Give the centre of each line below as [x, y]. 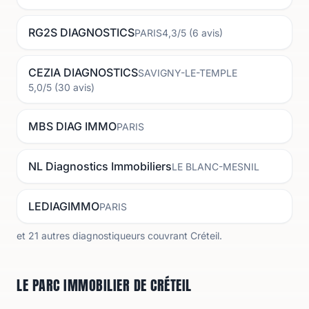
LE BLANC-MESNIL [216, 167]
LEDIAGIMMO [64, 206]
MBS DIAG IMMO [72, 126]
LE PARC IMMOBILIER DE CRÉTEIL [104, 285]
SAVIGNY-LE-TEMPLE [188, 73]
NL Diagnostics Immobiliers [100, 166]
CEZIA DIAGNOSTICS [83, 72]
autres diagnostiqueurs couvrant [113, 236]
